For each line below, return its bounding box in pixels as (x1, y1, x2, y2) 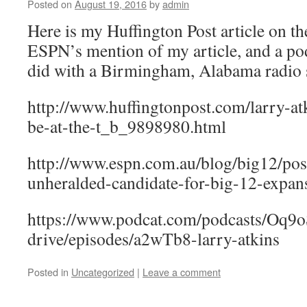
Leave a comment (143, 265, 221, 279)
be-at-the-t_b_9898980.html (27, 114, 226, 138)
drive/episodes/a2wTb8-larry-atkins (27, 227, 280, 250)
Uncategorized (71, 265, 134, 279)
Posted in (27, 265, 69, 279)
